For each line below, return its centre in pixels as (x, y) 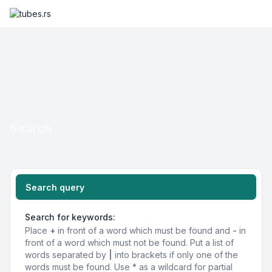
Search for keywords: (70, 217)
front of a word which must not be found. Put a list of (129, 243)
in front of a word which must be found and (144, 231)
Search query (55, 188)
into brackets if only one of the (175, 255)
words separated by (67, 255)
